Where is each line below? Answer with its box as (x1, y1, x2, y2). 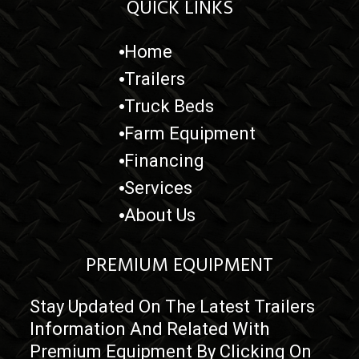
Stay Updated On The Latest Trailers (30, 296, 316, 317)
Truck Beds (124, 95, 215, 116)
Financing (124, 150, 205, 171)
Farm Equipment (124, 123, 256, 143)
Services (124, 177, 193, 198)
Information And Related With (30, 318, 270, 339)
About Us (124, 204, 196, 225)
